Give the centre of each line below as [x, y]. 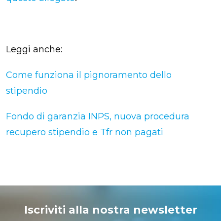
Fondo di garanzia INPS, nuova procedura [98, 116]
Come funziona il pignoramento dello [89, 75]
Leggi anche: [34, 49]
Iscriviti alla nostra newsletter [110, 210]
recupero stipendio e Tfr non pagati [85, 132]
